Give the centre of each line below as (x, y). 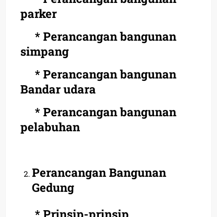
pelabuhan (50, 127)
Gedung (53, 187)
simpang (45, 51)
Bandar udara (58, 89)
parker (39, 13)
